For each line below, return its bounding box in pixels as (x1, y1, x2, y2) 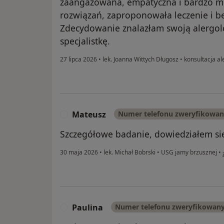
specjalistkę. (60, 35, 110, 47)
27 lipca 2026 (60, 55, 97, 64)
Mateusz (72, 109, 106, 120)
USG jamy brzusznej (159, 148, 217, 157)
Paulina (72, 202, 103, 213)
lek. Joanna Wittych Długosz (101, 55, 180, 64)
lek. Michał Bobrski (102, 148, 157, 157)
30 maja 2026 (60, 148, 98, 157)
